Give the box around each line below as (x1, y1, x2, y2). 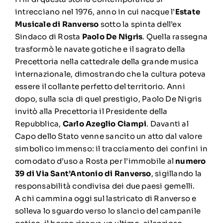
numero (175, 156, 206, 166)
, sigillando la (151, 169, 202, 178)
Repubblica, (14, 119, 63, 128)
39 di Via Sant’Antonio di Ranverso (14, 169, 151, 178)
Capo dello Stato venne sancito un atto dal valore (14, 131, 203, 141)
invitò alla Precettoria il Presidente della (14, 107, 168, 116)
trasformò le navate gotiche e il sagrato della (14, 44, 186, 54)
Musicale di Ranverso (14, 19, 99, 29)
